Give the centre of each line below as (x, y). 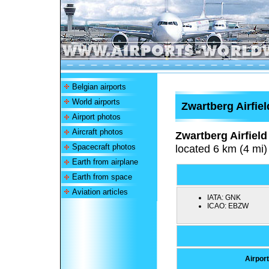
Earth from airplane (105, 162)
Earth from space (102, 177)
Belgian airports (99, 87)
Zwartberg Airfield (221, 135)
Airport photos (96, 117)
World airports (96, 102)
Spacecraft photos (104, 147)
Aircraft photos (97, 132)
